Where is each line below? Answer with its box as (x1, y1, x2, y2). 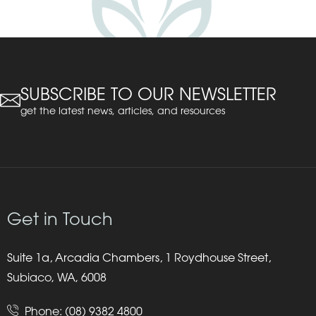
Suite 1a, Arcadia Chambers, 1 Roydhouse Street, (7, 250, 271, 265)
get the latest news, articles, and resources (20, 104, 225, 116)
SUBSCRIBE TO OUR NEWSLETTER (20, 83, 276, 104)
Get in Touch (7, 208, 113, 230)
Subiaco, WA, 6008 (7, 270, 107, 285)
